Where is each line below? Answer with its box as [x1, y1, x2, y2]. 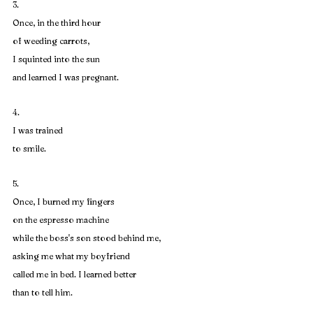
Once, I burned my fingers [13, 196, 115, 207]
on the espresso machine [13, 214, 109, 225]
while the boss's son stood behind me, [13, 233, 161, 243]
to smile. [13, 143, 46, 154]
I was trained [13, 125, 63, 136]
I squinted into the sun [13, 54, 100, 64]
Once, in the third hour [13, 17, 101, 28]
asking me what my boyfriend [13, 251, 130, 261]
